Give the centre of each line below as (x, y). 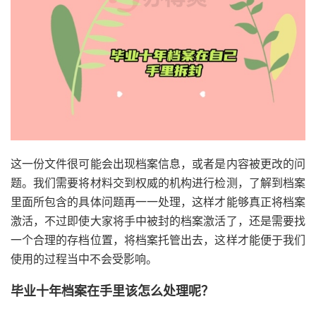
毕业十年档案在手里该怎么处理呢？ (112, 292)
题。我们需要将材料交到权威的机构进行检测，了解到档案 (158, 183)
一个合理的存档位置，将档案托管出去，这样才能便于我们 (158, 241)
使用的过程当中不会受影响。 (84, 260)
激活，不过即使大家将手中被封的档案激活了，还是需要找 (158, 221)
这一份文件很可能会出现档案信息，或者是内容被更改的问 (158, 164)
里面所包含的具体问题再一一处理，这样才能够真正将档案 (158, 202)
